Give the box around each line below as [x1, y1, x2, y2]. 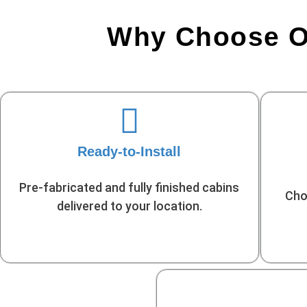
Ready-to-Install [77, 144, 182, 160]
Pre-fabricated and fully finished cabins [19, 180, 240, 195]
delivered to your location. [56, 199, 202, 214]
